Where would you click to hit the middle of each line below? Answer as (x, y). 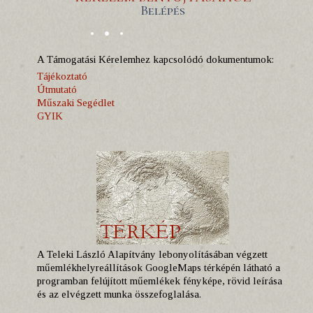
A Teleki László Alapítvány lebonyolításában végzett (152, 254)
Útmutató (57, 89)
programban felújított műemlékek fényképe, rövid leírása (160, 281)
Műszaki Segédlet (76, 103)
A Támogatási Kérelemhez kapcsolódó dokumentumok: (155, 59)
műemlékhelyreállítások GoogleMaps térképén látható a (159, 268)
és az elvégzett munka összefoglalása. (119, 294)
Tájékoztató (62, 76)
